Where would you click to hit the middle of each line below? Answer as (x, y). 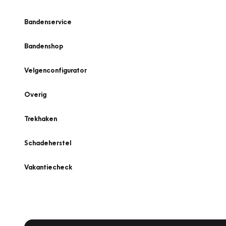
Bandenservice (48, 22)
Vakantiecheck (48, 167)
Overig (35, 94)
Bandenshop (44, 46)
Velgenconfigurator (55, 70)
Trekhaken (41, 119)
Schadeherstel (48, 143)
